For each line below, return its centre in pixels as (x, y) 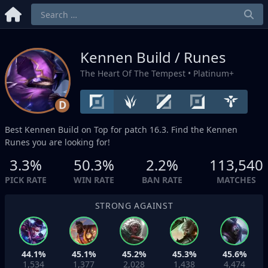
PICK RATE (26, 180)
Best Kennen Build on (49, 130)
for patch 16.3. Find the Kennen (173, 130)
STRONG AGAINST (134, 205)
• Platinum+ (210, 73)
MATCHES (236, 180)
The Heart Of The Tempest (133, 73)
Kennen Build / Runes (153, 57)
